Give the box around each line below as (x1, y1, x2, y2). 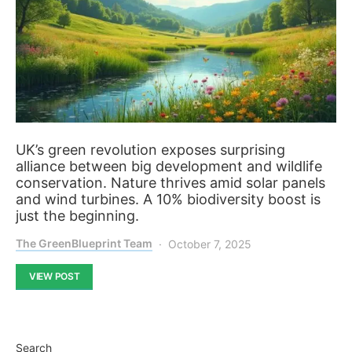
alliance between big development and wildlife (16, 157, 322, 174)
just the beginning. (16, 207, 139, 224)
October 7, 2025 (168, 236, 251, 251)
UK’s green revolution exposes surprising (16, 141, 285, 158)
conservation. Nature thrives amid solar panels (16, 174, 325, 191)
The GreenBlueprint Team (16, 236, 152, 250)
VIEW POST (29, 269, 80, 282)
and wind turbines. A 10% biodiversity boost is (16, 190, 321, 207)
